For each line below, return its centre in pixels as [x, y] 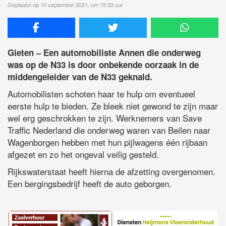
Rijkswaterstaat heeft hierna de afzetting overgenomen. [111, 171]
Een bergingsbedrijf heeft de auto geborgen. [90, 183]
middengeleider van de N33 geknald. [80, 76]
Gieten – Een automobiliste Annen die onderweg [104, 52]
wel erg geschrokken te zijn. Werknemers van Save [105, 118]
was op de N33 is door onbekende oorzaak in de [103, 64]
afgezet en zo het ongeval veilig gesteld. [83, 154]
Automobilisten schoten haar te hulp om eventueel [101, 93]
